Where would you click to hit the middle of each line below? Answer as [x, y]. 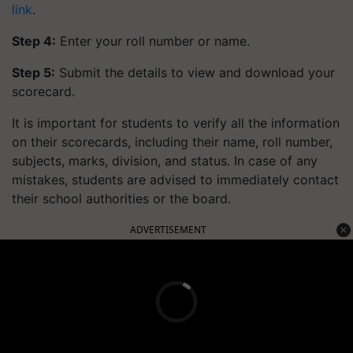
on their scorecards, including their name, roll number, [172, 142]
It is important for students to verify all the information [176, 123]
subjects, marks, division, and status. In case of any [165, 161]
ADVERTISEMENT [168, 230]
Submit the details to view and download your [197, 72]
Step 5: [33, 72]
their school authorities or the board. [121, 199]
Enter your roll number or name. [155, 41]
